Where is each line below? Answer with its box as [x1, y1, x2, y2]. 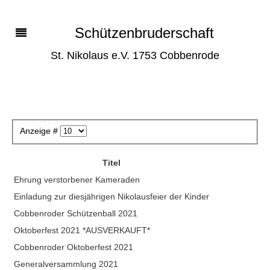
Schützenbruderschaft [74, 25, 214, 41]
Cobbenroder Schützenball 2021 [14, 208, 137, 218]
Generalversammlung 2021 [14, 259, 118, 269]
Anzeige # [19, 125, 60, 136]
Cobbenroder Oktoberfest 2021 [14, 242, 133, 252]
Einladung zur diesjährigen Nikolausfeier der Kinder [14, 191, 209, 201]
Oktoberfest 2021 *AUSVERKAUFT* [14, 225, 150, 235]
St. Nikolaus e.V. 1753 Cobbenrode [51, 49, 219, 61]
